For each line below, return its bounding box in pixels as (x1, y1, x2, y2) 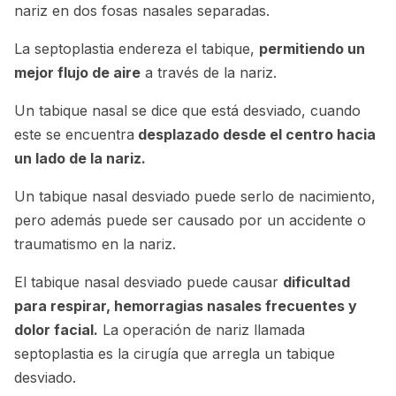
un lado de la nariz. (14, 148, 149, 167)
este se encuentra (14, 125, 134, 143)
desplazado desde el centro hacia (134, 125, 376, 143)
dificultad (283, 272, 350, 291)
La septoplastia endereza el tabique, (14, 39, 259, 57)
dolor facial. (14, 320, 98, 339)
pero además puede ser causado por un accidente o (14, 210, 366, 229)
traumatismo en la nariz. (14, 234, 176, 253)
